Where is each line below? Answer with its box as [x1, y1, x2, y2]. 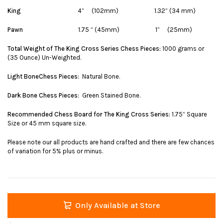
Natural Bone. [79, 72, 120, 80]
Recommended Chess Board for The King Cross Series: [7, 110, 170, 118]
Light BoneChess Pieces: [7, 72, 79, 80]
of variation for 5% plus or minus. [7, 147, 103, 155]
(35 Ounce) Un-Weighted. [7, 53, 81, 61]
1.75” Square [170, 110, 207, 118]
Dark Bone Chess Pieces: [7, 91, 79, 99]
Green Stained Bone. [79, 91, 140, 99]
